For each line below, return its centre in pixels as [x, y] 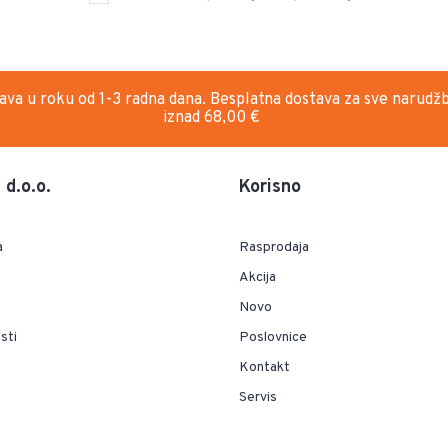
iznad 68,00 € [212, 118]
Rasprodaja [274, 248]
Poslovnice [273, 338]
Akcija [257, 278]
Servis [258, 398]
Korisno [270, 188]
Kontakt [264, 368]
